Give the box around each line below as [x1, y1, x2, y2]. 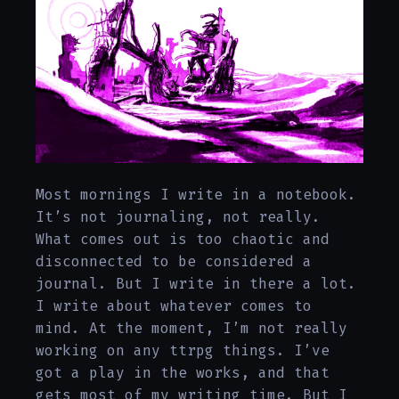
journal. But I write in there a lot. [36, 274, 356, 294]
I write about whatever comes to [36, 297, 312, 316]
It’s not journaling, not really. [36, 208, 321, 227]
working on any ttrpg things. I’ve [36, 341, 330, 361]
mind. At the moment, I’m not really [36, 319, 347, 338]
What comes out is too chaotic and [36, 230, 330, 249]
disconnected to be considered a [36, 252, 312, 272]
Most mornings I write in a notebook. [36, 185, 356, 205]
